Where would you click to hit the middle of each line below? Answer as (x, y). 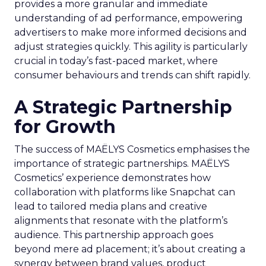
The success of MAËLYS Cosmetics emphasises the (132, 149)
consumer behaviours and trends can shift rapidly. (132, 75)
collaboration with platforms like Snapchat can (125, 192)
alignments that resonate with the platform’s (121, 220)
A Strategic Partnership (123, 107)
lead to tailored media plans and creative (111, 206)
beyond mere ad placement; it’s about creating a (130, 249)
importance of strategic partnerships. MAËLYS (122, 163)
